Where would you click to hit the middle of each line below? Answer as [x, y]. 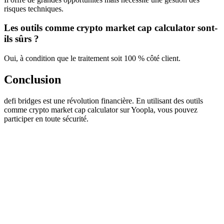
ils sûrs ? [21, 39]
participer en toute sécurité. [46, 118]
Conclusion [32, 79]
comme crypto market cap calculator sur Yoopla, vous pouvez [101, 109]
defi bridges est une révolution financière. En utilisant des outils [103, 100]
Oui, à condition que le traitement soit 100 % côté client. [92, 58]
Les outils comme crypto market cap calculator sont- [111, 28]
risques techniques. [34, 8]
